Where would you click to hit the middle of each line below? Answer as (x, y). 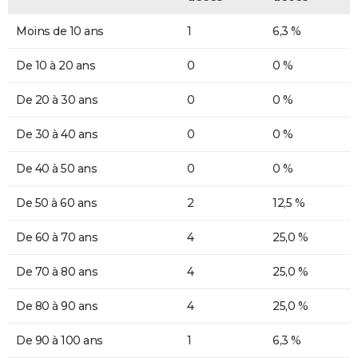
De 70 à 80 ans (57, 272)
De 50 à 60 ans (56, 203)
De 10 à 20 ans (56, 66)
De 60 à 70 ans (57, 238)
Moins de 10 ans (60, 32)
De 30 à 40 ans (57, 135)
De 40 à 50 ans (56, 169)
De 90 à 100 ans (60, 341)
